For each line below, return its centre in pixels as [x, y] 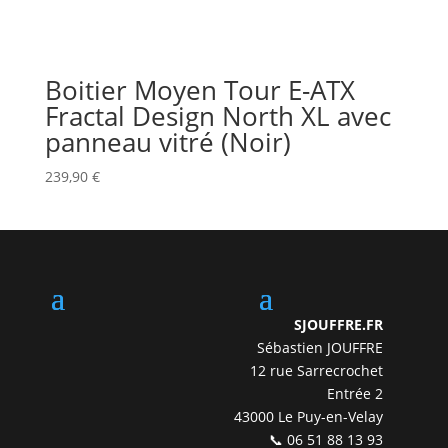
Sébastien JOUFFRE [320, 347]
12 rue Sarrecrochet [317, 370]
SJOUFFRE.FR [339, 324]
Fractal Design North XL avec [217, 116]
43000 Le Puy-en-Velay [309, 416]
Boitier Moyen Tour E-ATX [199, 90]
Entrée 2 [355, 393]
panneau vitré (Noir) [167, 142]
